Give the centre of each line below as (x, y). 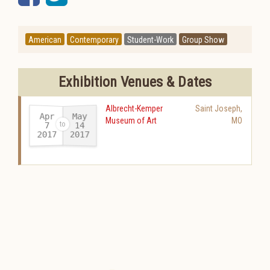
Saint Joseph (218, 108)
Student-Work (150, 40)
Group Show (203, 40)
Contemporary (94, 40)
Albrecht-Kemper (134, 108)
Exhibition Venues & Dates (135, 82)
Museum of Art (131, 121)
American (45, 40)
